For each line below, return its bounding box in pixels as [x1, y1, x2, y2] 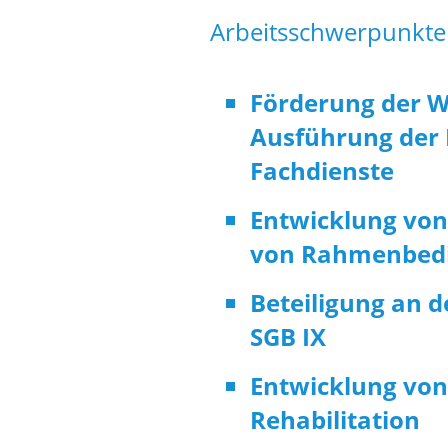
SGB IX [249, 320, 326, 354]
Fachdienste [249, 154, 394, 188]
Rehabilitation [249, 403, 420, 437]
